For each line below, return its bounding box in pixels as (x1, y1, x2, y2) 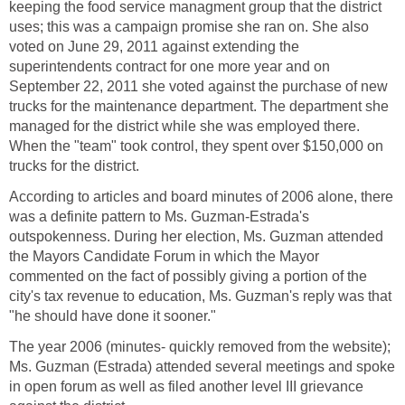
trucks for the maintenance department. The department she (9, 98, 389, 114)
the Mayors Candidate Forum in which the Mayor (9, 248, 319, 264)
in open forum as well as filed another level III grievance (9, 378, 363, 394)
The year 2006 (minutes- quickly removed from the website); (9, 338, 391, 354)
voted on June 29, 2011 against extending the (9, 38, 299, 54)
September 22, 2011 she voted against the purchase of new (9, 78, 388, 94)
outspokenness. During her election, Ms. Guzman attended (9, 228, 383, 244)
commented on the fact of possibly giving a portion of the (9, 268, 367, 284)
